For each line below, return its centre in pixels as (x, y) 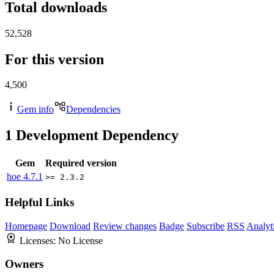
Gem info (35, 109)
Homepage (26, 226)
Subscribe (206, 226)
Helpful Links (39, 202)
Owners (24, 264)
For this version (54, 59)
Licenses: (39, 240)
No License (80, 240)
